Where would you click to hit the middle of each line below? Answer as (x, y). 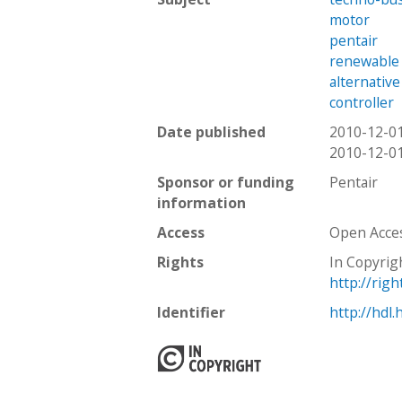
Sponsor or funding (226, 182)
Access (181, 232)
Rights (180, 262)
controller (362, 102)
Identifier (191, 312)
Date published (211, 131)
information (201, 202)
